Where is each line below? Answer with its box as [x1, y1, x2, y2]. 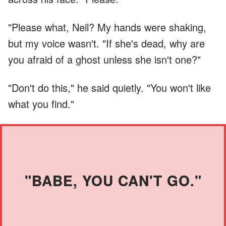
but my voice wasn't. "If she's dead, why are [8, 35, 205, 50]
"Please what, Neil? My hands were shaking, [8, 19, 206, 34]
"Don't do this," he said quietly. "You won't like [8, 80, 211, 95]
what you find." [8, 96, 74, 111]
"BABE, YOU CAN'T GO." [24, 169, 202, 191]
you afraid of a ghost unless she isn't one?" [8, 51, 201, 67]
